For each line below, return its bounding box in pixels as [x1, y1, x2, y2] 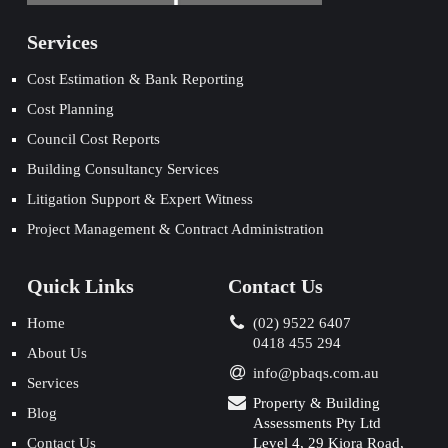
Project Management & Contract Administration [26, 221, 324, 238]
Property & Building [253, 395, 380, 412]
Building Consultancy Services [26, 161, 219, 178]
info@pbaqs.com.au [253, 365, 379, 382]
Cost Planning [26, 101, 114, 118]
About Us [27, 345, 88, 362]
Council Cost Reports [26, 131, 160, 148]
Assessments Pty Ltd [253, 415, 381, 432]
